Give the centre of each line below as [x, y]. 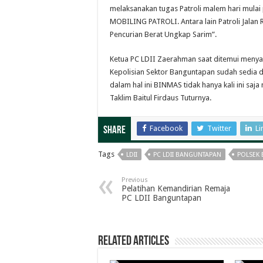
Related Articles [134, 242]
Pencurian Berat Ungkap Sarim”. [163, 34]
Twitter [219, 128]
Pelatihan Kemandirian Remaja [176, 188]
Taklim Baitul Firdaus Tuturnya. [161, 98]
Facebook [166, 128]
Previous [135, 180]
